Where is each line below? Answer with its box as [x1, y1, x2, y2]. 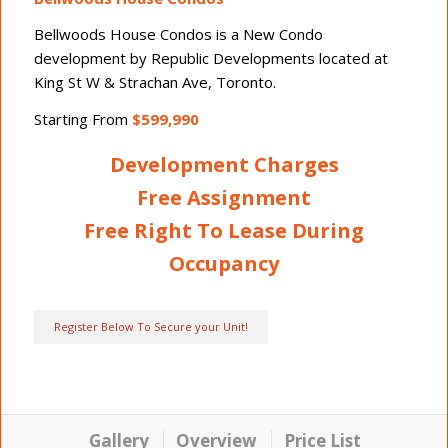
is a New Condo [212, 24, 324, 45]
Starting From [34, 109, 129, 130]
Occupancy [169, 250, 279, 278]
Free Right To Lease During [84, 217, 364, 245]
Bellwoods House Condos [34, 24, 213, 45]
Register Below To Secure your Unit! [54, 319, 249, 335]
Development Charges [109, 151, 339, 179]
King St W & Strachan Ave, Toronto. [34, 72, 277, 93]
